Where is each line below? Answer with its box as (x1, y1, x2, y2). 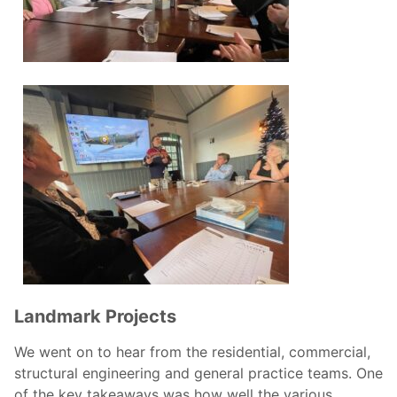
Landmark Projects (14, 306, 176, 328)
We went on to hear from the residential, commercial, (14, 343, 370, 362)
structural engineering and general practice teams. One (14, 364, 383, 383)
